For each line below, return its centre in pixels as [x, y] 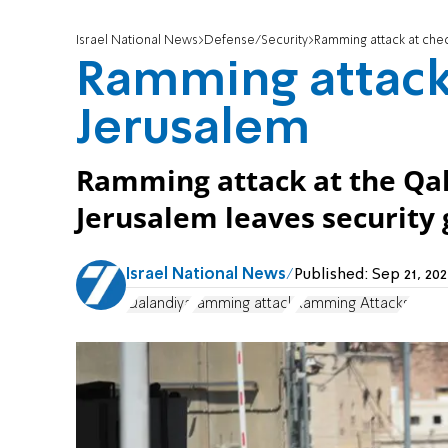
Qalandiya [159, 303]
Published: [333, 275]
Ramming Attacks [352, 303]
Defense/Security [256, 41]
